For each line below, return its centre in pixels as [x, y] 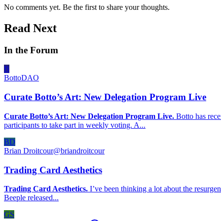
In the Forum [31, 50]
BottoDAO [21, 78]
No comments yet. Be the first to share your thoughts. [87, 7]
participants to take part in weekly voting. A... [75, 125]
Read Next [30, 28]
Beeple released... [31, 198]
